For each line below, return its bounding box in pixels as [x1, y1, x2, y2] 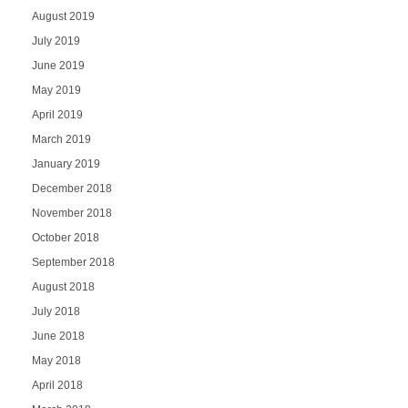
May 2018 [31, 353, 81, 367]
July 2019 [31, 34, 80, 47]
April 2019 [31, 107, 83, 121]
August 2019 [31, 9, 95, 23]
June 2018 [31, 329, 85, 342]
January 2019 [31, 157, 100, 170]
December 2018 [31, 181, 112, 195]
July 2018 [31, 304, 80, 318]
